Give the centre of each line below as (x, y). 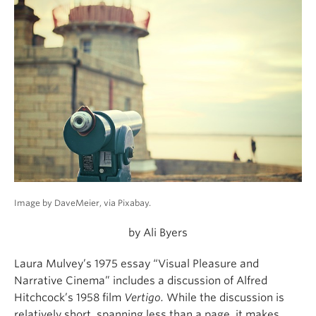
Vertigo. (144, 297)
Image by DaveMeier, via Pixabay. (83, 202)
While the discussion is (224, 297)
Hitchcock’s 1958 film (69, 297)
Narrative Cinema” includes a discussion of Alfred (141, 280)
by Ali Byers (158, 232)
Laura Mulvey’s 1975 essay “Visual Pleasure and (136, 263)
